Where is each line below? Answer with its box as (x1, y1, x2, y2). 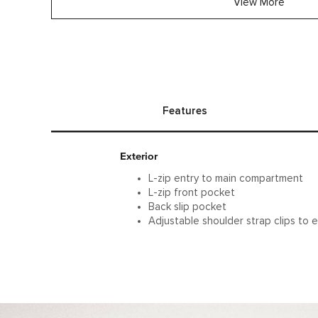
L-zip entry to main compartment (148, 172, 303, 184)
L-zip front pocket (148, 187, 235, 198)
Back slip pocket (148, 201, 226, 212)
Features (163, 105, 207, 116)
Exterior (120, 149, 158, 163)
